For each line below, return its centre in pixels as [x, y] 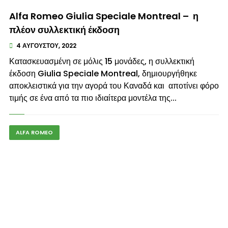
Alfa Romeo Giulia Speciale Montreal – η [104, 16]
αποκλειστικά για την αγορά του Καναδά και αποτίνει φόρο [114, 86]
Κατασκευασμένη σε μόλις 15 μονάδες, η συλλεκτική [102, 61]
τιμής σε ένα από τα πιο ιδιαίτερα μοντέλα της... [93, 98]
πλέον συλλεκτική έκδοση [64, 30]
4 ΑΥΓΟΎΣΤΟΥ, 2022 [45, 46]
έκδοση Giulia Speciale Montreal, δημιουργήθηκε [103, 74]
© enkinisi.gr [196, 11]
